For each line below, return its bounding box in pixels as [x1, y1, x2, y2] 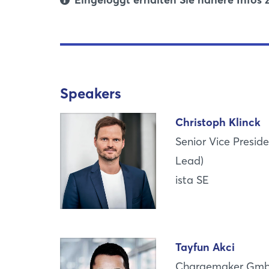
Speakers [60, 85, 121, 102]
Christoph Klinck [175, 115, 261, 129]
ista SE [175, 173, 210, 187]
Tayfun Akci [175, 240, 235, 255]
